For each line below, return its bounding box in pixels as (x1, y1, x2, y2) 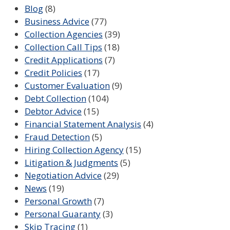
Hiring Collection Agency (25, 144, 124, 156)
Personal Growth (25, 195, 92, 207)
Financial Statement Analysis (25, 118, 141, 130)
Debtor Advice (25, 105, 82, 118)
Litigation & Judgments (25, 157, 118, 169)
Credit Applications (25, 54, 103, 66)
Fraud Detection (25, 131, 90, 143)
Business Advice (25, 15, 89, 28)
